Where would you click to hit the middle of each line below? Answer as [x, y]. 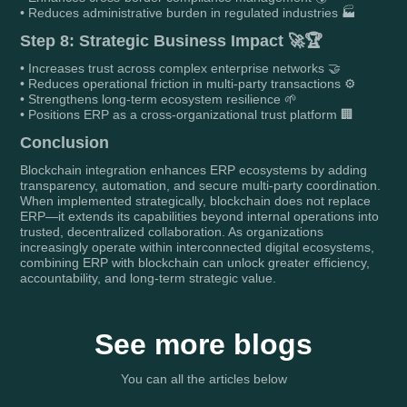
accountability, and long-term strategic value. [149, 278]
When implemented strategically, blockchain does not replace [196, 201]
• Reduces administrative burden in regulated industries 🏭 [189, 13]
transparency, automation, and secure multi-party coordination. [201, 185]
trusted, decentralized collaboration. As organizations [172, 232]
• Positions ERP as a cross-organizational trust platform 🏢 [187, 114]
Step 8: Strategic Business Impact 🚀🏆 [172, 41]
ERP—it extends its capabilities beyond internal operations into [200, 216]
